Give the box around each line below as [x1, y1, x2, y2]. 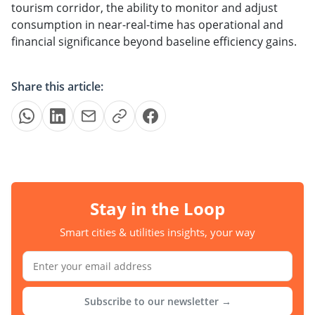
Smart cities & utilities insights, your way [60, 224, 255, 239]
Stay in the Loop [90, 196, 225, 220]
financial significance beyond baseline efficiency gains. [11, 33, 297, 49]
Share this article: [11, 78, 103, 94]
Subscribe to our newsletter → [84, 294, 231, 308]
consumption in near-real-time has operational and [11, 16, 283, 32]
